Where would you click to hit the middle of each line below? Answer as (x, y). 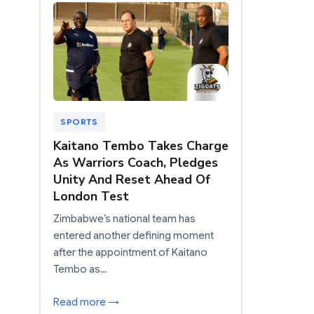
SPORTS (79, 121)
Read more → (86, 302)
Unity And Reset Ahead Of (132, 179)
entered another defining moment (134, 235)
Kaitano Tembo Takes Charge (141, 145)
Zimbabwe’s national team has (124, 218)
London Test (91, 196)
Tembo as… (80, 269)
